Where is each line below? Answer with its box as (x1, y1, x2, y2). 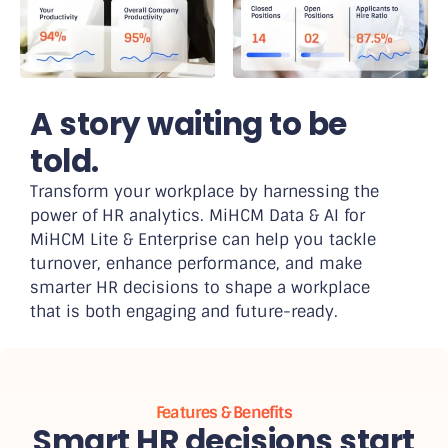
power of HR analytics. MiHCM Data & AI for (30, 204, 365, 226)
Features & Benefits (156, 401, 292, 423)
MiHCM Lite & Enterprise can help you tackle (30, 228, 376, 250)
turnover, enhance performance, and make (30, 252, 362, 274)
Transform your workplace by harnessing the (30, 180, 379, 202)
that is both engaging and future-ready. (30, 300, 338, 322)
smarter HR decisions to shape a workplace (30, 276, 370, 298)
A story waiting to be (30, 101, 347, 146)
